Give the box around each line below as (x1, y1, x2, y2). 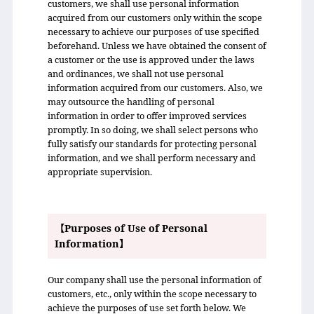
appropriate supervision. (47, 165, 152, 178)
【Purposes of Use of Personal (54, 221, 207, 235)
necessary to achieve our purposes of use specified (47, 25, 259, 38)
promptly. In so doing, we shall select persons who (47, 123, 258, 136)
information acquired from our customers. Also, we (47, 81, 263, 94)
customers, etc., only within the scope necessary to (47, 287, 257, 300)
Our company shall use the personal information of (47, 273, 261, 286)
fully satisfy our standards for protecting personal (47, 137, 257, 150)
